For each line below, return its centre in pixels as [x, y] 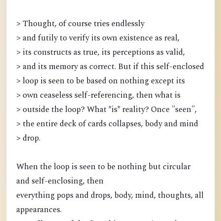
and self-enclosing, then [60, 181]
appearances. [39, 210]
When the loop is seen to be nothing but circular [103, 167]
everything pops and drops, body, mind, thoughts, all [110, 196]
